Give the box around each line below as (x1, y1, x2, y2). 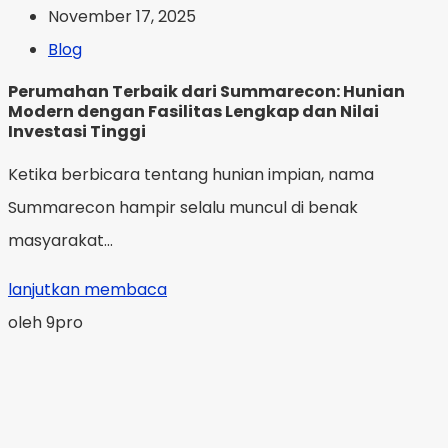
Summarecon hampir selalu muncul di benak (8, 196, 358, 219)
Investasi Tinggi (8, 120, 146, 143)
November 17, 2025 (48, 5, 196, 28)
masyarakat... (8, 229, 113, 252)
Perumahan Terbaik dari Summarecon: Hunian (8, 80, 405, 103)
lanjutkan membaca (8, 278, 167, 301)
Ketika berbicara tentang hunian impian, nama (8, 163, 374, 186)
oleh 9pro (8, 311, 83, 334)
